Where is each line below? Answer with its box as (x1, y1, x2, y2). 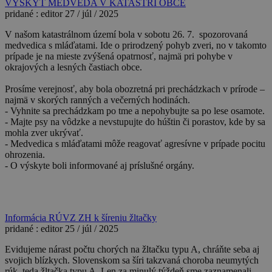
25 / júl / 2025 (65, 223, 118, 234)
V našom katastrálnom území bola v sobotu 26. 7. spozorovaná (5, 29, 248, 39)
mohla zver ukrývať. (5, 127, 83, 138)
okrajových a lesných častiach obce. (5, 61, 142, 72)
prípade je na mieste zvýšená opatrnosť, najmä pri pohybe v (5, 50, 233, 61)
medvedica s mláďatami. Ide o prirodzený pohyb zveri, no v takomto (5, 39, 267, 50)
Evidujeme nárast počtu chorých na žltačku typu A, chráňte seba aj (5, 243, 259, 254)
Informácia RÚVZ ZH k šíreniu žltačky (5, 212, 157, 223)
